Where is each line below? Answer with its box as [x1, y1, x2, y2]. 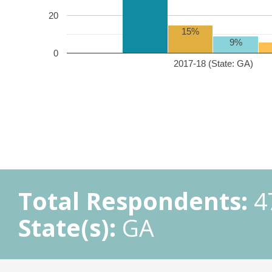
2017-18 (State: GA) [173, 58, 253, 69]
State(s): [18, 211, 116, 243]
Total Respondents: [18, 185, 248, 217]
